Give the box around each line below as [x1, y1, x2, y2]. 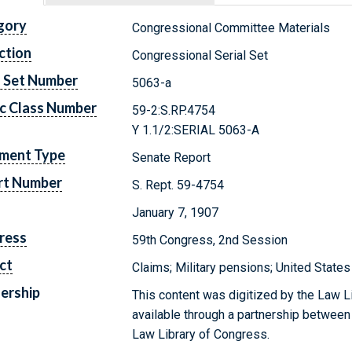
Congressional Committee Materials [132, 20, 331, 35]
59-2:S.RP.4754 [132, 102, 216, 118]
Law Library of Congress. [132, 326, 270, 342]
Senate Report [132, 149, 211, 165]
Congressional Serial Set [132, 47, 269, 63]
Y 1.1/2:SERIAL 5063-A [132, 122, 260, 137]
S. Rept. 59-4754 [132, 177, 225, 192]
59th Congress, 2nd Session [132, 232, 288, 247]
